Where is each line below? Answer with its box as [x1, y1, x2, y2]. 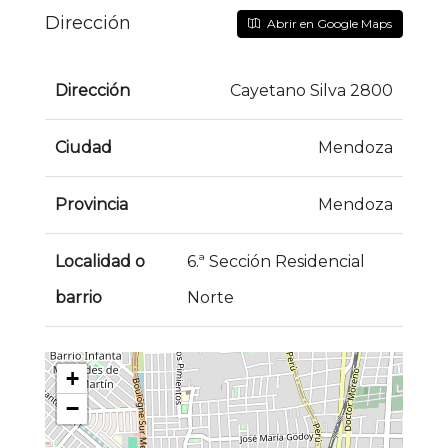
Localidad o [55, 251, 145, 271]
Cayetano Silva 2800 [230, 80, 393, 100]
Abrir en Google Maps [264, 15, 392, 31]
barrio [55, 287, 102, 307]
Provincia [55, 194, 128, 214]
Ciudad [55, 137, 112, 157]
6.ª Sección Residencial [187, 251, 366, 271]
